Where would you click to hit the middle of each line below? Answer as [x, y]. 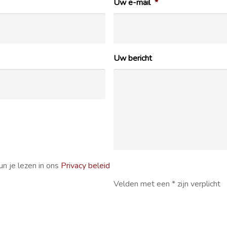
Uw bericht [133, 58]
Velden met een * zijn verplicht [167, 184]
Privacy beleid [86, 165]
